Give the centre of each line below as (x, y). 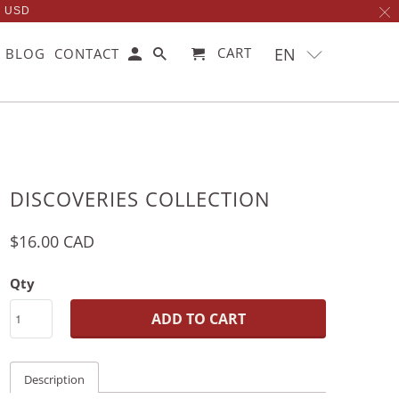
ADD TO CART (198, 319)
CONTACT (87, 53)
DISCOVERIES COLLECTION (140, 199)
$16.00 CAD (52, 241)
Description (54, 379)
